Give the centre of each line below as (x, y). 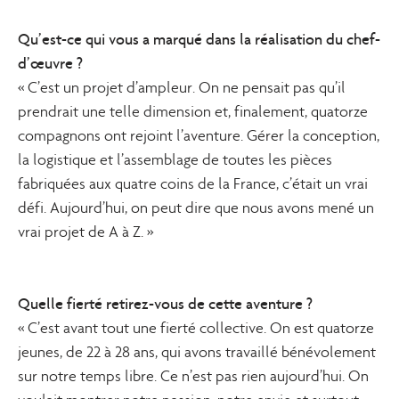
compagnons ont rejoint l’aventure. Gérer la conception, (199, 136)
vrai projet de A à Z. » (85, 232)
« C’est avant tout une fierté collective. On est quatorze (196, 328)
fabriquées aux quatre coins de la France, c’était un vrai (193, 184)
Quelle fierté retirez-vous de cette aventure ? (165, 304)
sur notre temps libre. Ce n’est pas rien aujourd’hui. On (193, 376)
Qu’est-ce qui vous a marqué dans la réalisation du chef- (199, 39)
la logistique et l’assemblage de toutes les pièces (175, 160)
